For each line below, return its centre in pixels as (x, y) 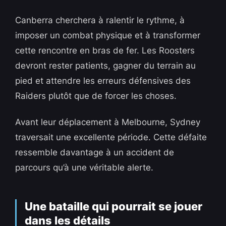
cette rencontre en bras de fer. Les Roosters (105, 51)
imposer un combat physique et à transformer (108, 36)
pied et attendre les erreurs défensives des (103, 81)
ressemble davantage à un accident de (95, 153)
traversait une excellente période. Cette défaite (111, 137)
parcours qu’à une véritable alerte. (84, 168)
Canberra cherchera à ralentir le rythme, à (100, 20)
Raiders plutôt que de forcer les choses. (96, 96)
